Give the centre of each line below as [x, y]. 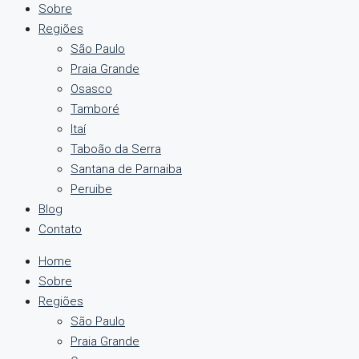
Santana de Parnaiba [126, 169]
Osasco [91, 89]
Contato [60, 229]
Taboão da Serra [116, 149]
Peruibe [91, 189]
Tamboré [95, 109]
